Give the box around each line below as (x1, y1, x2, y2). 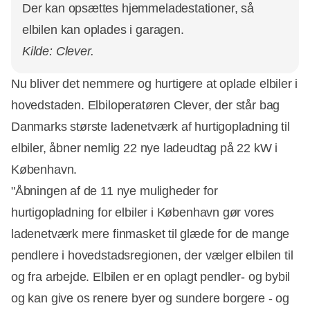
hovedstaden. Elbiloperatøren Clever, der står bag (11, 98, 280, 113)
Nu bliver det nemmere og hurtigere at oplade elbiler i (11, 77, 298, 91)
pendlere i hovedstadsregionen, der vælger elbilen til (11, 248, 293, 263)
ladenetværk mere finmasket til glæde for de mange (11, 227, 290, 241)
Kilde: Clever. (22, 44, 98, 59)
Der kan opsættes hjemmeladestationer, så (22, 1, 254, 16)
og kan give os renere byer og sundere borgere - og (11, 291, 290, 306)
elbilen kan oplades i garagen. (22, 23, 188, 37)
